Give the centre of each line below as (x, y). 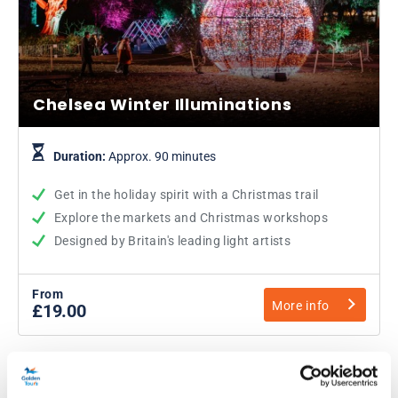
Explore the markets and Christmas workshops (191, 217)
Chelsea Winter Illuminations (163, 104)
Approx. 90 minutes (162, 156)
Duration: (81, 156)
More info (301, 305)
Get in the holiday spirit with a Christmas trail (187, 194)
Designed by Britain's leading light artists (173, 240)
